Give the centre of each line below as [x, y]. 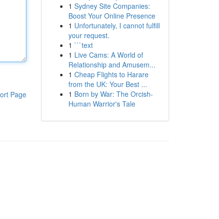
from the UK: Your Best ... [108, 84]
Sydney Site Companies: [112, 6]
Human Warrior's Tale [102, 104]
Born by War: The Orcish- [113, 94]
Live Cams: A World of [109, 55]
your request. [89, 35]
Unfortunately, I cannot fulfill [117, 25]
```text [83, 45]
